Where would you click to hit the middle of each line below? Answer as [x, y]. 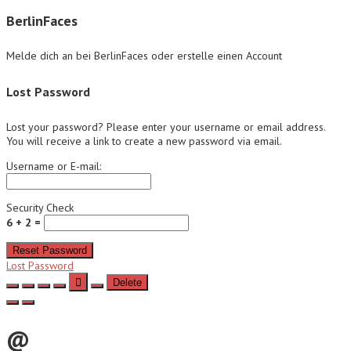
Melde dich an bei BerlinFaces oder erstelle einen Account [144, 56]
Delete [127, 283]
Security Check [40, 208]
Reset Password [50, 251]
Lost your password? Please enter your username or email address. [166, 127]
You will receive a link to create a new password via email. [144, 141]
